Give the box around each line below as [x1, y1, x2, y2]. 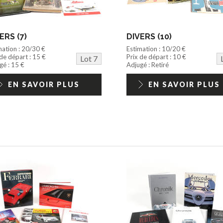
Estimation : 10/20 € [126, 44, 186, 53]
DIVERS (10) [126, 31, 172, 41]
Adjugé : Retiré [126, 60, 169, 69]
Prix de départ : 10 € [126, 52, 186, 61]
